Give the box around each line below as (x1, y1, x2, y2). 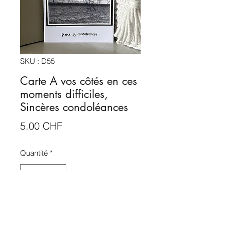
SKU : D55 (20, 56, 55, 66)
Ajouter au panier (52, 200, 108, 210)
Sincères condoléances (20, 100, 128, 114)
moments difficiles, (20, 87, 108, 101)
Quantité (20, 148, 48, 158)
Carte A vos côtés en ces (20, 74, 137, 88)
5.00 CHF (20, 120, 62, 132)
